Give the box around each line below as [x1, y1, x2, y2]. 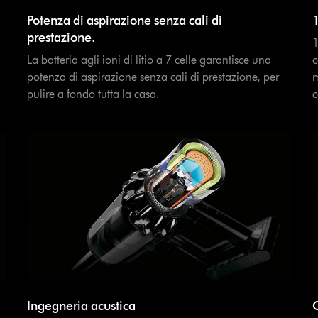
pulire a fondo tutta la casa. [26, 87, 160, 102]
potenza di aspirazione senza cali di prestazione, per [26, 70, 279, 84]
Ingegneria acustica [26, 298, 136, 314]
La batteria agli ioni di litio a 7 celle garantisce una [26, 53, 271, 67]
